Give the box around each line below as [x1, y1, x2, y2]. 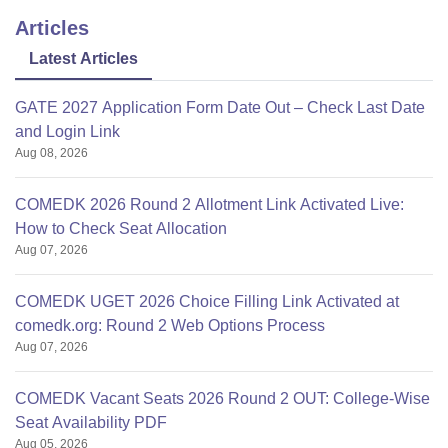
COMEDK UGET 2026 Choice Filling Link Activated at [15, 293, 399, 311]
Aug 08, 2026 [15, 146, 88, 161]
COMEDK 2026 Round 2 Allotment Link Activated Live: [15, 196, 404, 214]
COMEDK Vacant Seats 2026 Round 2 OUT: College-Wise [15, 390, 430, 408]
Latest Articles [29, 50, 138, 68]
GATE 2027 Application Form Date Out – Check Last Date [15, 99, 425, 117]
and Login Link [15, 123, 120, 141]
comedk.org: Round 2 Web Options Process [15, 317, 325, 335]
